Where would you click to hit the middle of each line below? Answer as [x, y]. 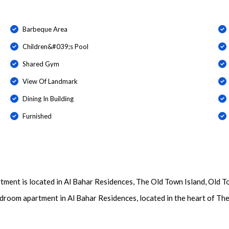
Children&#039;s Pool [55, 46]
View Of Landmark [50, 81]
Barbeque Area [45, 29]
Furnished [37, 116]
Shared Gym [41, 64]
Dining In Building [48, 98]
